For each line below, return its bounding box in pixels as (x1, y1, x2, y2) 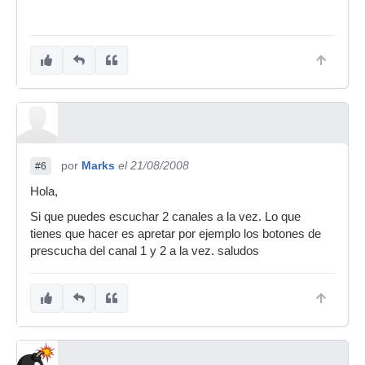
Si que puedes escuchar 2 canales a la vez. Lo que (30, 210, 301, 224)
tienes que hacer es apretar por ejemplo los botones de (30, 227, 321, 241)
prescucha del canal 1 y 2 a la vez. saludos (30, 244, 259, 258)
